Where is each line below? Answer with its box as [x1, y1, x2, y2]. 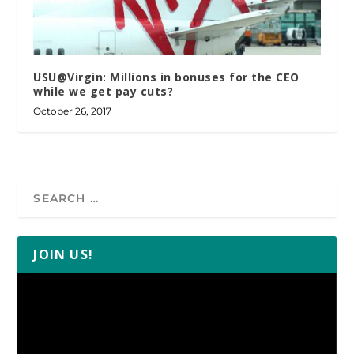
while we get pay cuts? [33, 84, 174, 100]
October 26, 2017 [33, 105, 112, 118]
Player [17, 292, 52, 307]
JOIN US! [33, 246, 94, 264]
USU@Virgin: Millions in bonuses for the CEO [33, 70, 299, 85]
